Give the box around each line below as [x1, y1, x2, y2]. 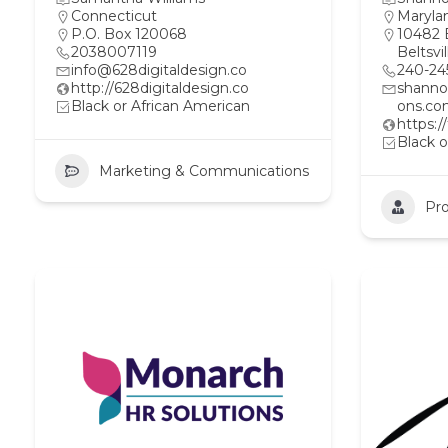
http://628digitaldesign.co [71, 79, 249, 97]
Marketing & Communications [99, 162, 309, 180]
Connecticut [71, 7, 157, 25]
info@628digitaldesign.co [71, 61, 247, 79]
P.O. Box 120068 [71, 25, 187, 43]
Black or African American [71, 97, 250, 115]
